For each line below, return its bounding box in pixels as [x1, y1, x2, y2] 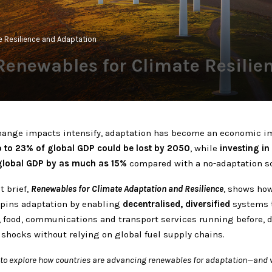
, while [190, 142, 220, 154]
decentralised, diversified [123, 198, 230, 209]
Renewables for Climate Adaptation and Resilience [31, 183, 223, 194]
